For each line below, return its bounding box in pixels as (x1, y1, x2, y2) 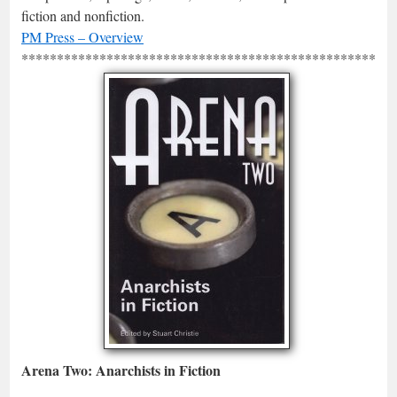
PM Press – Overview (21, 27, 144, 46)
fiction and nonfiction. (21, 6, 144, 25)
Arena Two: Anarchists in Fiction (21, 360, 221, 380)
